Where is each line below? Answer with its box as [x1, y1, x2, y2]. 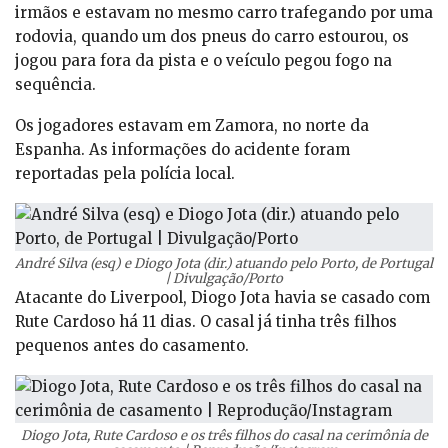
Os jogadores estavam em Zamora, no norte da [15, 116, 369, 136]
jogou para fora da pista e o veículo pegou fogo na [15, 51, 392, 71]
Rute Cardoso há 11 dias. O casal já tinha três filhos [15, 312, 397, 332]
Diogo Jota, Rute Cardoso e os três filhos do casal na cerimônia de [20, 427, 428, 445]
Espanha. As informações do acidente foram [15, 140, 350, 160]
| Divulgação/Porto [165, 270, 283, 288]
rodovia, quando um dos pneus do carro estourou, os [15, 27, 409, 47]
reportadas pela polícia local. [15, 164, 235, 184]
